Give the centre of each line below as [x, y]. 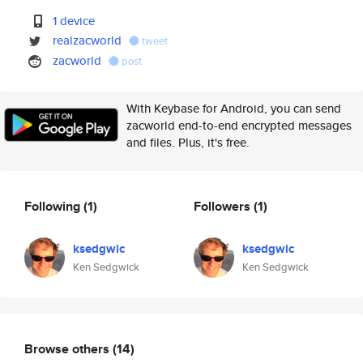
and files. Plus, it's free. [188, 142]
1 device [74, 21]
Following [54, 206]
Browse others [68, 348]
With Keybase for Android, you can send [234, 108]
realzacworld [88, 40]
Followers [224, 206]
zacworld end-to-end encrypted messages [239, 125]
